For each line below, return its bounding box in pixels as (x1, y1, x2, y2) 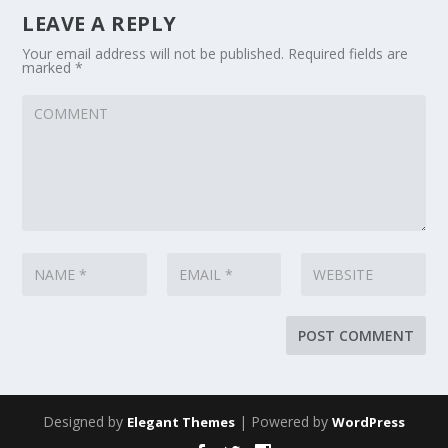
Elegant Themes (127, 413, 235, 432)
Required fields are (288, 44, 409, 64)
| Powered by (235, 412, 332, 432)
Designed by (43, 412, 127, 432)
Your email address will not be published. (22, 44, 285, 64)
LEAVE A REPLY (22, 10, 177, 38)
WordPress (332, 413, 405, 432)
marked (22, 58, 76, 78)
